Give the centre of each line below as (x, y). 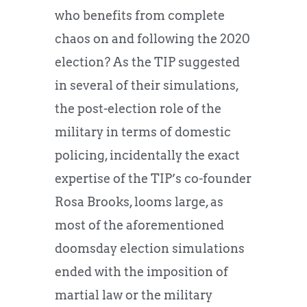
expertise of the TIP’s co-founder (153, 179)
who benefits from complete (140, 16)
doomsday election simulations (150, 249)
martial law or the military (134, 295)
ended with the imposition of (142, 272)
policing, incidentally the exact (147, 156)
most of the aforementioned (139, 225)
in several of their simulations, (147, 86)
